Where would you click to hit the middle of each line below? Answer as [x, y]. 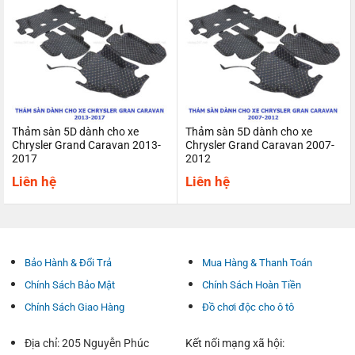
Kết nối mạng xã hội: [235, 344]
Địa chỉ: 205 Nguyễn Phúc [86, 344]
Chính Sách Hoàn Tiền [251, 285]
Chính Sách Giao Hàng [74, 307]
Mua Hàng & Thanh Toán [257, 263]
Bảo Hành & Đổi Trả [68, 263]
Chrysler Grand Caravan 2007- [260, 145]
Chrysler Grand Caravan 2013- [86, 145]
